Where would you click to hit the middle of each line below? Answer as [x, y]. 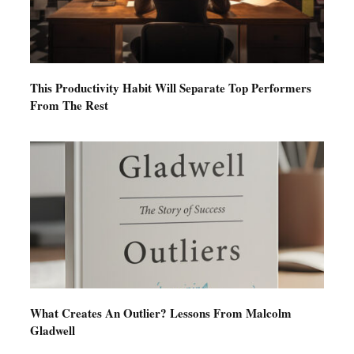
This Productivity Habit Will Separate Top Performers [170, 87]
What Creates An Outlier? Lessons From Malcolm [160, 313]
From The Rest [69, 105]
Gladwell [52, 330]
